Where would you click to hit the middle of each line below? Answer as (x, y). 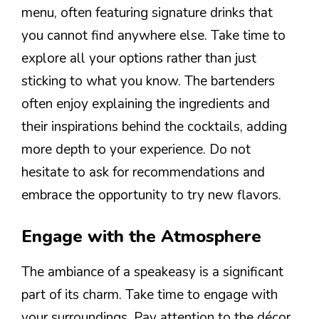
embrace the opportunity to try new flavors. (151, 195)
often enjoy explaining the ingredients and (146, 104)
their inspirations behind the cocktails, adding (154, 126)
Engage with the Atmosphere (141, 237)
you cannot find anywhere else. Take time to (153, 35)
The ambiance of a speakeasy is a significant (152, 272)
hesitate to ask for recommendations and (143, 172)
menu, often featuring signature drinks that (147, 12)
